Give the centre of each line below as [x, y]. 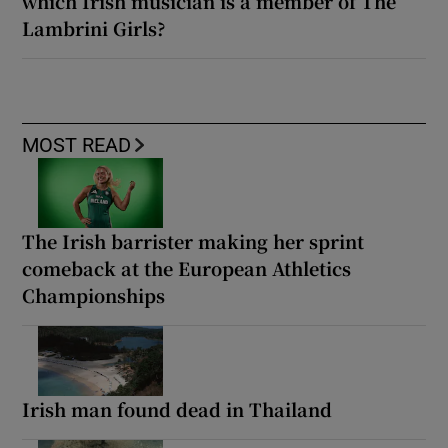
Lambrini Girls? [94, 28]
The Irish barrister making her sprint [193, 241]
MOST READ [77, 145]
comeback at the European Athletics [187, 268]
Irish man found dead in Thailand [177, 409]
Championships [94, 295]
